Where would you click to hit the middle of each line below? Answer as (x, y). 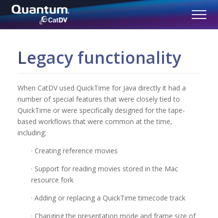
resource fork (52, 180)
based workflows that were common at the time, (95, 121)
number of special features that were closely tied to (99, 99)
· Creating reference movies (74, 151)
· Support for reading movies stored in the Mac (105, 169)
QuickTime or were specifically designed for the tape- (101, 110)
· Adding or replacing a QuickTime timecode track (108, 198)
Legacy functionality (99, 57)
